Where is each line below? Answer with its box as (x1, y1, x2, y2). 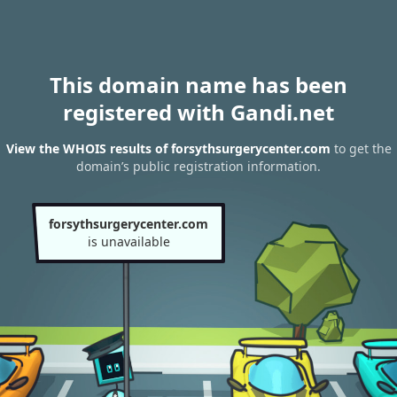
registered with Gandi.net (63, 97, 334, 127)
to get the (330, 140, 392, 158)
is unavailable (87, 233, 170, 250)
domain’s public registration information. (76, 158, 321, 175)
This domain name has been (50, 70, 347, 99)
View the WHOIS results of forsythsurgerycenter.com (5, 140, 331, 158)
